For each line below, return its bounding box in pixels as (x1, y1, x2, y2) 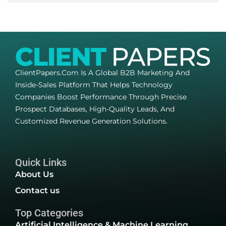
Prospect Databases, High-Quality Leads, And (15, 104, 175, 114)
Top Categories (15, 206, 83, 219)
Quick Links (15, 156, 67, 168)
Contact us (15, 185, 60, 195)
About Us (15, 169, 53, 179)
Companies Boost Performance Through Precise (15, 92, 187, 101)
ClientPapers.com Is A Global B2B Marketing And (15, 68, 190, 77)
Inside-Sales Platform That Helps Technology (15, 80, 173, 89)
